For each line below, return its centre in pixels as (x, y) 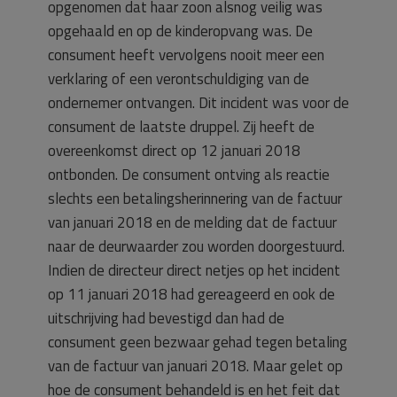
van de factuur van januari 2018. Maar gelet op (195, 366)
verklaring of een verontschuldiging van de (179, 79)
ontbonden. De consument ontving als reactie (189, 175)
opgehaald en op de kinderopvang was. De (180, 31)
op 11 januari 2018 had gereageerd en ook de (191, 294)
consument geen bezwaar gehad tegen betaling (198, 342)
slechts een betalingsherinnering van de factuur (195, 198)
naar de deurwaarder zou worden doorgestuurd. (196, 246)
